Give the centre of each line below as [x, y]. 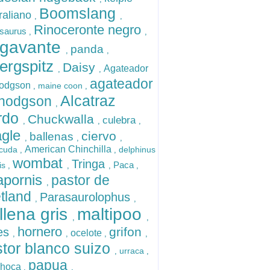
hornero [42, 232]
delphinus [137, 149]
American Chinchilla [69, 149]
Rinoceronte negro [89, 30]
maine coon [61, 86]
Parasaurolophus [87, 197]
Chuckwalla [63, 119]
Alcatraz [88, 101]
